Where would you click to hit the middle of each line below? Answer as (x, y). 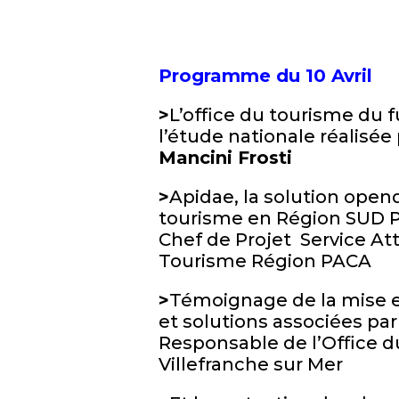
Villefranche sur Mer (250, 364)
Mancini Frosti (225, 158)
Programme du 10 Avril (265, 76)
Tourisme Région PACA (265, 261)
